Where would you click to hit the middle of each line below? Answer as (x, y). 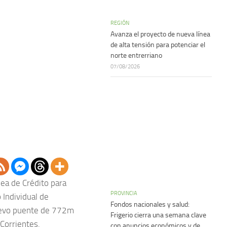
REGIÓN (120, 23)
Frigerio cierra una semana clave (158, 215)
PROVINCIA (124, 193)
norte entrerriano (136, 55)
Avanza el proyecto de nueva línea (160, 34)
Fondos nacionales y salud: (150, 204)
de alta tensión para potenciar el (158, 45)
